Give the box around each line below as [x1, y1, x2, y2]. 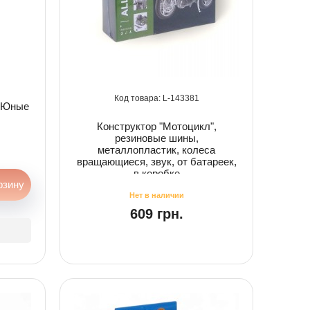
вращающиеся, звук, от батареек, [76, 156, 237, 167]
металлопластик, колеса [98, 144, 215, 156]
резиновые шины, [114, 132, 199, 144]
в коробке [133, 167, 180, 179]
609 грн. [129, 206, 183, 221]
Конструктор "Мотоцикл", [96, 120, 217, 132]
